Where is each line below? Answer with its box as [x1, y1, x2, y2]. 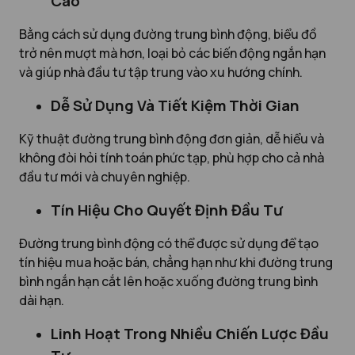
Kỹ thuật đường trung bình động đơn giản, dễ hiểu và [19, 130, 324, 148]
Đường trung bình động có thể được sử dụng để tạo [19, 235, 319, 253]
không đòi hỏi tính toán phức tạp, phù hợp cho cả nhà [19, 149, 324, 167]
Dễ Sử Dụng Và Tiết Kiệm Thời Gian [51, 95, 300, 116]
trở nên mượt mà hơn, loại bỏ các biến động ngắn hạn [19, 44, 326, 63]
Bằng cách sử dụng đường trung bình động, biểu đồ [19, 25, 317, 44]
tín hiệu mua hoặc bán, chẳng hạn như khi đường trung [19, 254, 333, 272]
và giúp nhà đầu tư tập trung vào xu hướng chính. [19, 63, 303, 82]
